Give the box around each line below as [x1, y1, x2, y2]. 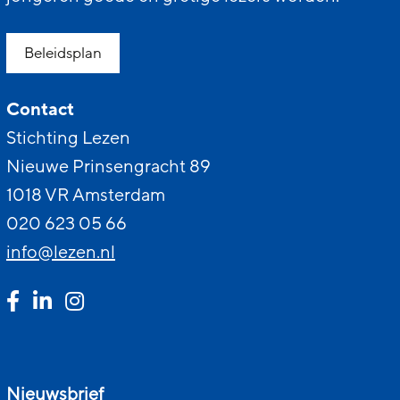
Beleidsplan [24, 43, 102, 63]
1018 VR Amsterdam [6, 184, 165, 207]
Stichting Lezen [6, 127, 130, 150]
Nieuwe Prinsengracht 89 [6, 155, 211, 179]
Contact [6, 98, 74, 121]
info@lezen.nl [6, 241, 115, 264]
